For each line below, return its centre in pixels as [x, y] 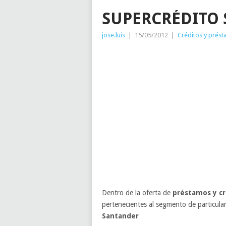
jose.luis [114, 35]
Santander [120, 216]
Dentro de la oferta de [137, 193]
